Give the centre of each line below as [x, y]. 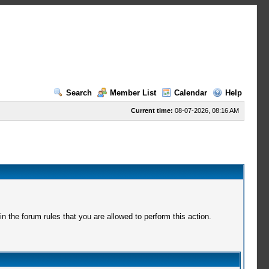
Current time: [152, 110]
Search [79, 93]
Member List [133, 93]
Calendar [190, 93]
